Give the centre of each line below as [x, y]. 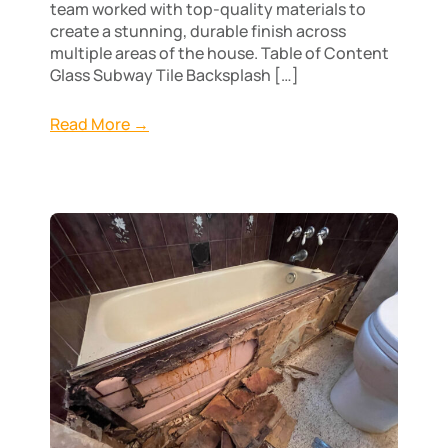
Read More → [99, 123]
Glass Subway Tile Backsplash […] [174, 75]
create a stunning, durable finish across [198, 31]
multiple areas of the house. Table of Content [219, 53]
